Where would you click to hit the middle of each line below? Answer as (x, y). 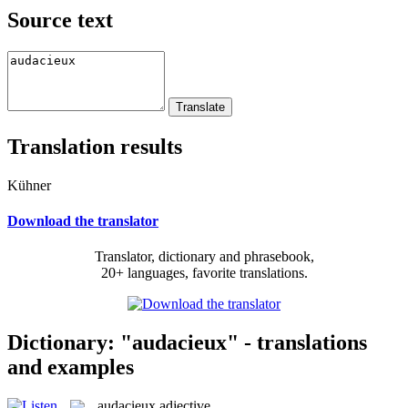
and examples (71, 367)
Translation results (95, 146)
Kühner (29, 185)
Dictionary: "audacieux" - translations (187, 342)
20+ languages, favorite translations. (204, 273)
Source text (60, 20)
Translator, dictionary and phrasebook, (204, 257)
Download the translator (83, 220)
